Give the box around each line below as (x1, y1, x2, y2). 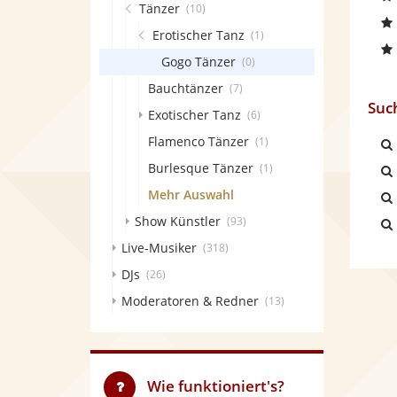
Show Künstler (135, 213, 221, 230)
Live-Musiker (121, 239, 197, 256)
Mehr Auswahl (148, 186, 234, 203)
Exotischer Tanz (148, 106, 241, 123)
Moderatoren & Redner (121, 292, 259, 309)
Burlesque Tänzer (148, 160, 253, 176)
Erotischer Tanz (152, 27, 245, 43)
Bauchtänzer (148, 80, 223, 97)
